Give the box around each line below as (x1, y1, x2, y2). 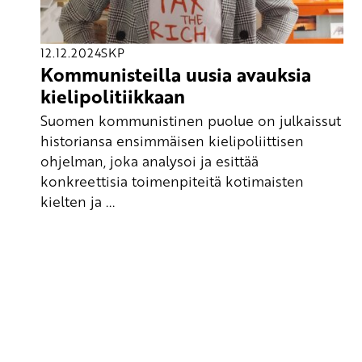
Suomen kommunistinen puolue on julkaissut (40, 111, 341, 131)
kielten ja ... (40, 192, 115, 212)
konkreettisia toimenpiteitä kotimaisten (40, 171, 304, 192)
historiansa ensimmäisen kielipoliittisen (40, 131, 304, 151)
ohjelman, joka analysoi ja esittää (40, 151, 259, 171)
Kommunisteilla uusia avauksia (40, 60, 311, 88)
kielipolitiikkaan (40, 82, 185, 110)
